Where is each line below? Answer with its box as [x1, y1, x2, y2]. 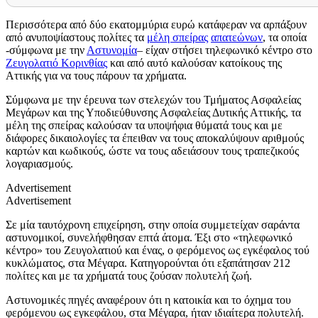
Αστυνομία [87, 43, 137, 56]
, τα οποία [263, 31, 307, 43]
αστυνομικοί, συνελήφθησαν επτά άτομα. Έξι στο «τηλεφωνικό [6, 231, 292, 243]
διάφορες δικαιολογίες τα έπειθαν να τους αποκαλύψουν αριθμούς [6, 131, 304, 144]
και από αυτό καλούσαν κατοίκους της [107, 56, 282, 69]
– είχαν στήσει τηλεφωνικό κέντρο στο [137, 43, 312, 56]
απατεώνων [211, 31, 263, 43]
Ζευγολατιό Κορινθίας [6, 56, 107, 69]
